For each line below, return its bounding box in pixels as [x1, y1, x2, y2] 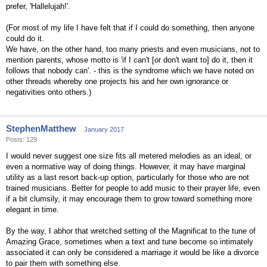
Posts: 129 [6, 136, 37, 143]
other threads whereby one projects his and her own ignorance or [6, 77, 228, 86]
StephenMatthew [6, 123, 76, 133]
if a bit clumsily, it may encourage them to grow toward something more [6, 194, 252, 203]
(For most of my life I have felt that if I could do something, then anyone [6, 23, 254, 32]
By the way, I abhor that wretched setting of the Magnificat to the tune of [6, 226, 256, 235]
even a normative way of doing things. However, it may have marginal [6, 162, 246, 171]
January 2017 [84, 126, 124, 133]
